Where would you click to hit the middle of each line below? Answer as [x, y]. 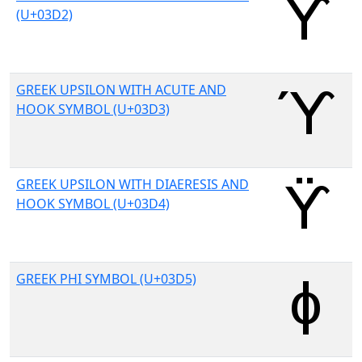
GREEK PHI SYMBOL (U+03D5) [106, 279]
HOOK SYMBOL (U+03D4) [93, 204]
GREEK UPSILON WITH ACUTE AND [121, 90]
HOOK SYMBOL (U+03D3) [93, 109]
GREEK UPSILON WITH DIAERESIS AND [133, 184]
